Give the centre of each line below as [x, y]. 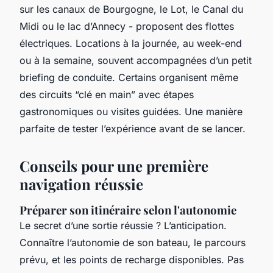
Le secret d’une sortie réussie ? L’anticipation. [123, 226]
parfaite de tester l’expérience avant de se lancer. [133, 129]
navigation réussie [81, 184]
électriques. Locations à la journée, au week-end [131, 44]
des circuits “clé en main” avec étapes [107, 95]
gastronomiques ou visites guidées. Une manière [131, 112]
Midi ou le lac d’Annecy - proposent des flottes [127, 27]
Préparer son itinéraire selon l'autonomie [128, 210]
